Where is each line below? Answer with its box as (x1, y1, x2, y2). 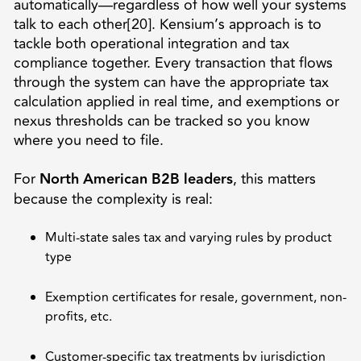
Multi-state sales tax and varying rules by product (45, 227, 332, 247)
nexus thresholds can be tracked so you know (13, 109, 309, 132)
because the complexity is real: (13, 187, 213, 210)
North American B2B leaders (39, 167, 233, 191)
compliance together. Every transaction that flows (13, 51, 333, 74)
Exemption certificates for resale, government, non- (45, 287, 346, 307)
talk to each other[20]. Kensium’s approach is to (13, 12, 322, 35)
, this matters (232, 167, 316, 190)
